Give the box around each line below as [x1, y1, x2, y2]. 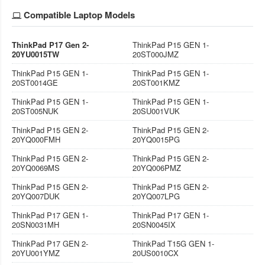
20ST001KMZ [132, 76, 180, 88]
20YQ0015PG [132, 133, 180, 145]
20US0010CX [132, 247, 179, 258]
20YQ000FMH [12, 133, 60, 145]
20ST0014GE [12, 76, 58, 88]
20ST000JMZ [132, 48, 179, 60]
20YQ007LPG [132, 190, 180, 202]
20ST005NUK [12, 105, 59, 117]
